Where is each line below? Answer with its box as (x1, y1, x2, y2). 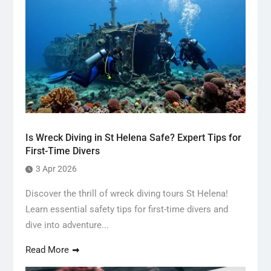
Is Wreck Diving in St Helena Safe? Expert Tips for (25, 131, 241, 143)
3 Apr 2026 (35, 163, 77, 174)
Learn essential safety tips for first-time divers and (25, 203, 228, 215)
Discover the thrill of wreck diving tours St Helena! (25, 188, 228, 199)
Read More (25, 244, 69, 255)
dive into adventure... (25, 219, 109, 230)
